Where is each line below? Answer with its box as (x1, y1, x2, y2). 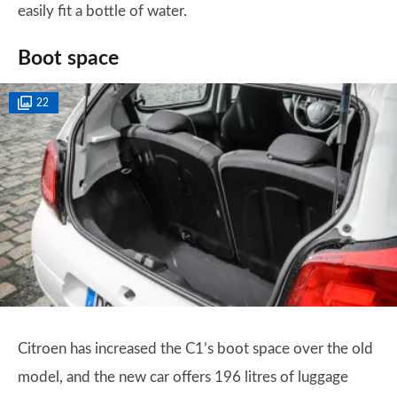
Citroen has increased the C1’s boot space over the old (18, 341, 373, 356)
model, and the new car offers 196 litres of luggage (18, 370, 348, 385)
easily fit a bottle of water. (18, 4, 187, 19)
